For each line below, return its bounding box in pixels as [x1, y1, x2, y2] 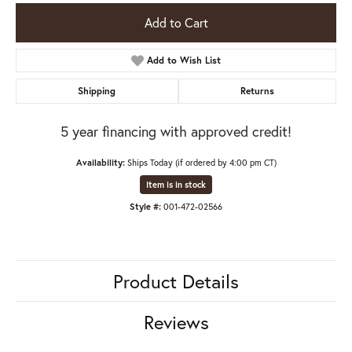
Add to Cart [144, 13, 208, 31]
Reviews [143, 309, 209, 335]
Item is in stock [146, 178, 206, 190]
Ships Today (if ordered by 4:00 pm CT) [126, 156, 277, 168]
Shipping [78, 84, 116, 97]
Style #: [130, 200, 161, 212]
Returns [240, 84, 274, 97]
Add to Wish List [147, 53, 222, 66]
